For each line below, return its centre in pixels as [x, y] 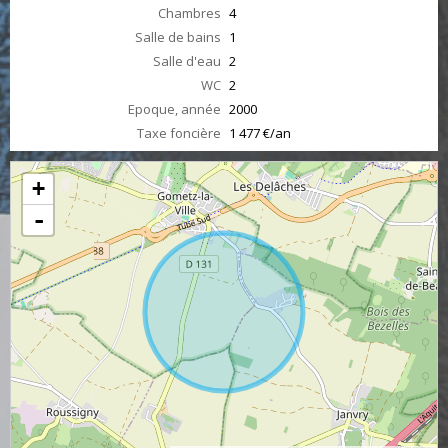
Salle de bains [178, 37]
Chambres [189, 13]
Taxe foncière [179, 133]
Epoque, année [174, 109]
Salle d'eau [187, 61]
